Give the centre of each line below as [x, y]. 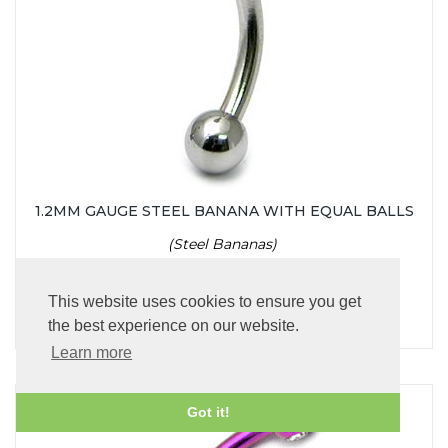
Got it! [208, 412]
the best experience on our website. [173, 326]
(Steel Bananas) [224, 243]
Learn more [92, 353]
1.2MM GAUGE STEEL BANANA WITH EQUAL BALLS [224, 210]
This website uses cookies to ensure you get [204, 302]
